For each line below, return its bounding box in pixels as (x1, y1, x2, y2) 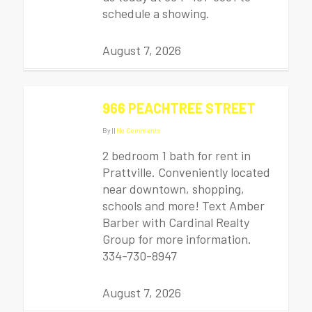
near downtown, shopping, (102, 181, 244, 196)
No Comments (116, 126, 160, 134)
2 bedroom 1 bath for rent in (102, 148, 251, 163)
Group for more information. (102, 231, 251, 247)
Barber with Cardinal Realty (102, 214, 249, 230)
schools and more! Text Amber (102, 198, 265, 213)
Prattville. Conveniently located (102, 164, 270, 180)
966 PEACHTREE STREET (102, 100, 256, 116)
